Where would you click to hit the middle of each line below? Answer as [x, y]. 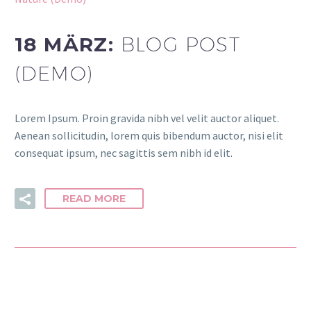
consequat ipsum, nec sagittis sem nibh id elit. [124, 153]
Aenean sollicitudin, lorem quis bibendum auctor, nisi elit [149, 136]
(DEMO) [54, 73]
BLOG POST [180, 44]
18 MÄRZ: [68, 44]
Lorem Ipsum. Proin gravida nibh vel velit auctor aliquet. [147, 118]
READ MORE [94, 199]
